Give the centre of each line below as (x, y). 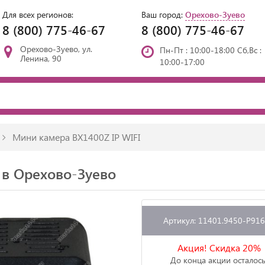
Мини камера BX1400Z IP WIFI (75, 137)
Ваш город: (163, 14)
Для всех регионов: (38, 14)
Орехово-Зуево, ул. (56, 49)
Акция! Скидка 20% (219, 248)
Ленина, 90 (41, 58)
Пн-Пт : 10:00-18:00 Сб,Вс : (211, 50)
